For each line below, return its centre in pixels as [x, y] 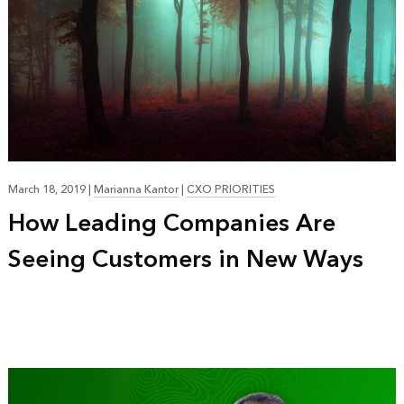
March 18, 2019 [48, 190]
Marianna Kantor [136, 190]
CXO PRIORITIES [230, 190]
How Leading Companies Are [171, 224]
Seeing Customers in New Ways [185, 260]
